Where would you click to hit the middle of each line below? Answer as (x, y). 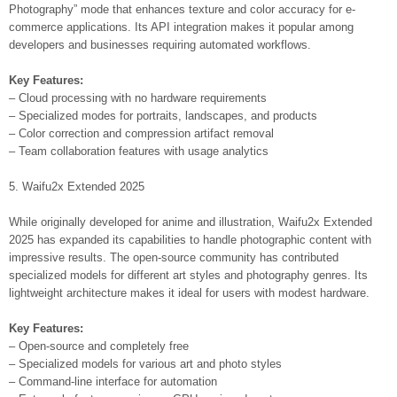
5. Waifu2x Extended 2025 (77, 187)
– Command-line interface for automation (113, 381)
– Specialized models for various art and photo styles (145, 364)
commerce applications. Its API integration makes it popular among (181, 27)
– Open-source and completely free (99, 346)
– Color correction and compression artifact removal (141, 133)
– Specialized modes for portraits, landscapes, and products (163, 116)
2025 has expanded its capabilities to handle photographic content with (190, 240)
